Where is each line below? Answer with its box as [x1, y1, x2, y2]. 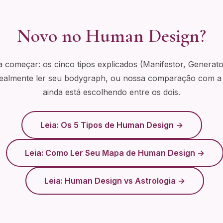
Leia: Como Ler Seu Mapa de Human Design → [24, 148, 205, 158]
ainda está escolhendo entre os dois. [43, 87, 180, 97]
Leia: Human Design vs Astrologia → [44, 176, 185, 186]
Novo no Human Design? [17, 24, 206, 47]
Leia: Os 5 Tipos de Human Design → [40, 120, 183, 130]
